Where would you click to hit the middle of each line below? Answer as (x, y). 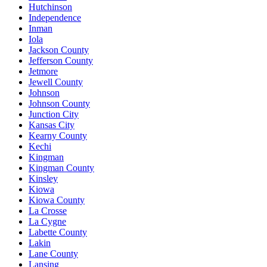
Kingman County (61, 167)
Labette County (58, 232)
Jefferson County (61, 60)
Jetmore (43, 71)
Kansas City (52, 125)
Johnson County (59, 103)
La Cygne (47, 221)
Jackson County (59, 49)
